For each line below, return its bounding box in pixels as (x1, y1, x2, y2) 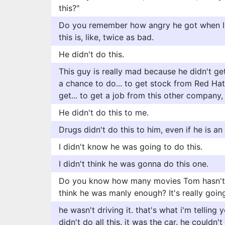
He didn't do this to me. (59, 107, 149, 118)
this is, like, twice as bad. (59, 32, 154, 42)
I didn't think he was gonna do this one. (59, 159, 208, 169)
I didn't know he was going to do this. (59, 142, 202, 152)
